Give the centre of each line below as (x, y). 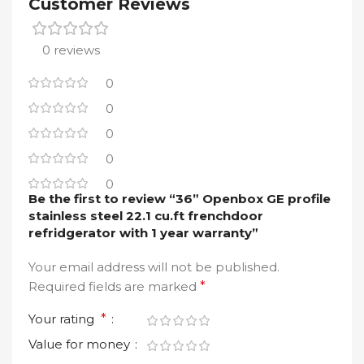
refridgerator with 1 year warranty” (143, 233)
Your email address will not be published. (154, 267)
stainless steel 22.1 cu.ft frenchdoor (146, 216)
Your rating (65, 319)
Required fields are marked (114, 287)
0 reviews (71, 50)
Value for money (81, 344)
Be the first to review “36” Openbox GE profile (180, 199)
